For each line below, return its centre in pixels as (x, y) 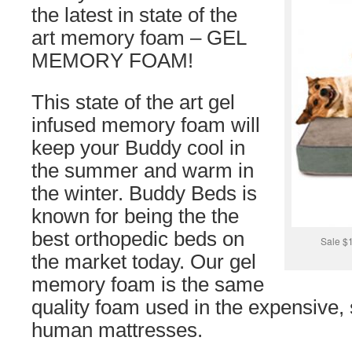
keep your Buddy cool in (138, 147)
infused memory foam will (146, 125)
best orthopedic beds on (138, 238)
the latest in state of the (134, 15)
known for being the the (135, 216)
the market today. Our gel (144, 261)
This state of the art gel (133, 102)
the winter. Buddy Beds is (144, 193)
